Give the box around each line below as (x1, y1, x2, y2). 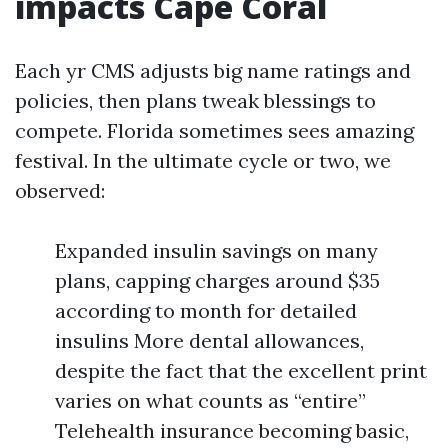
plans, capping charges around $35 (55, 268, 380, 293)
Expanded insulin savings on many (55, 238, 378, 263)
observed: (15, 178, 105, 203)
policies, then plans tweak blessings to (15, 88, 376, 113)
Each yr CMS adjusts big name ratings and (15, 58, 411, 83)
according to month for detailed (55, 298, 357, 323)
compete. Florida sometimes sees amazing (15, 118, 414, 143)
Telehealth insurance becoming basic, (55, 418, 409, 443)
